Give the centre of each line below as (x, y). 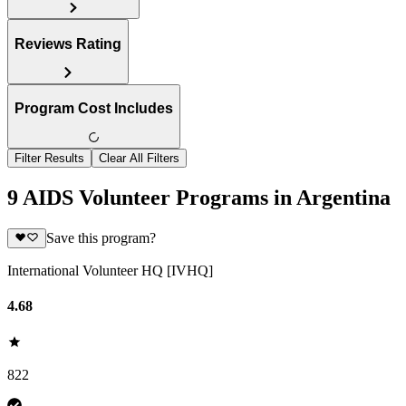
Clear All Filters (139, 159)
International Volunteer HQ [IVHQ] (110, 271)
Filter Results (49, 159)
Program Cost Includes (94, 109)
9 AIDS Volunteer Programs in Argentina (199, 197)
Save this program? (101, 238)
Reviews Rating (68, 43)
